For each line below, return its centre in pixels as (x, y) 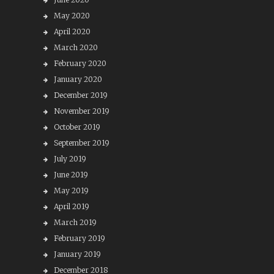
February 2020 (80, 63)
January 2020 (78, 79)
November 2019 (81, 111)
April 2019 (71, 206)
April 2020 (72, 31)
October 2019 (77, 127)
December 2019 (80, 95)
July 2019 (70, 159)
